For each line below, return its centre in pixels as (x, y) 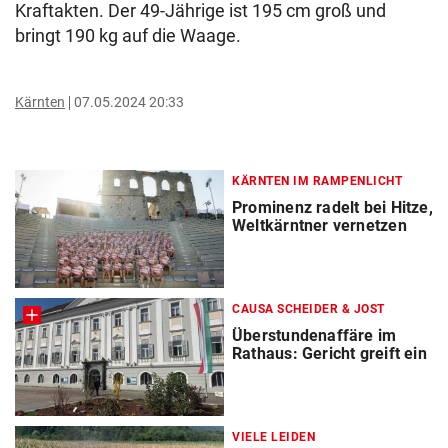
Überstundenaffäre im (314, 336)
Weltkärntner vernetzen (319, 225)
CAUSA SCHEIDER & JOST (308, 309)
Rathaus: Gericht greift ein (329, 354)
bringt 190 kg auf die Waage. (128, 35)
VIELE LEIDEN (273, 437)
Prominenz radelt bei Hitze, (332, 207)
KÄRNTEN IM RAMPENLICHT (317, 181)
